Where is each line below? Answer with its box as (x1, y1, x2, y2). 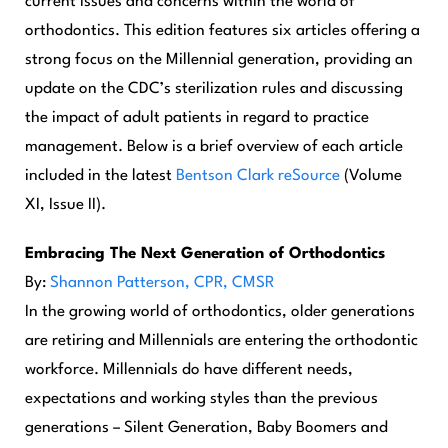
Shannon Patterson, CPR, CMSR (50, 275, 274, 291)
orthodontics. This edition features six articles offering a (25, 23, 420, 39)
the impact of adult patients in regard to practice (25, 110, 369, 126)
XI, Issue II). (25, 197, 106, 213)
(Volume (340, 168, 402, 184)
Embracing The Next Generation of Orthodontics (25, 246, 385, 262)
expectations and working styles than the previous (25, 391, 378, 407)
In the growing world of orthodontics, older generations (25, 304, 415, 320)
